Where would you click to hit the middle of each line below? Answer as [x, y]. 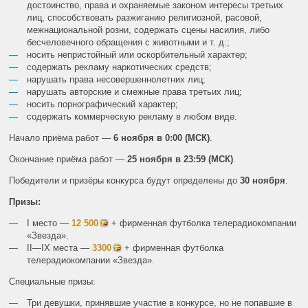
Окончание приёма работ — [68, 159]
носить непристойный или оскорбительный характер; [137, 54]
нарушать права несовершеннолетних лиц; [117, 79]
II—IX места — [60, 247]
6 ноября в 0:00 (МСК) [162, 137]
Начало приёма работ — [62, 137]
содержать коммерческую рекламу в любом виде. [132, 116]
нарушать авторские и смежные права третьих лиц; [135, 91]
